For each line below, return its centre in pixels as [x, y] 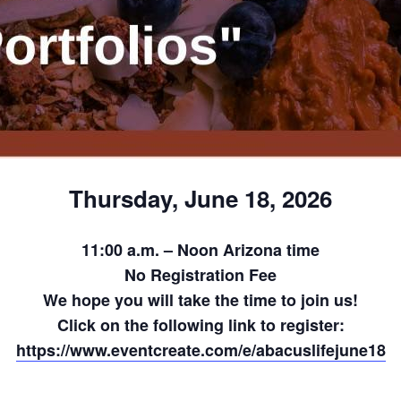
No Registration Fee [200, 274]
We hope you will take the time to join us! [200, 299]
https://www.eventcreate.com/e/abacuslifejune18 [200, 350]
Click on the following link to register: [200, 324]
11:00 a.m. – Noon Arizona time [200, 249]
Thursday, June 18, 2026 [200, 198]
